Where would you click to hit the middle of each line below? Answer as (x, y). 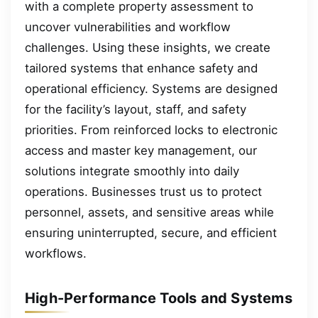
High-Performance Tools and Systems (159, 298)
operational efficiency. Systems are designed (151, 88)
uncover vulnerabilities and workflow (128, 27)
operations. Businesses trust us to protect (143, 191)
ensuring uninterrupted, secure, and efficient (151, 232)
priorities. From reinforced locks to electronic (151, 130)
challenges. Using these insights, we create (148, 47)
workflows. (56, 253)
